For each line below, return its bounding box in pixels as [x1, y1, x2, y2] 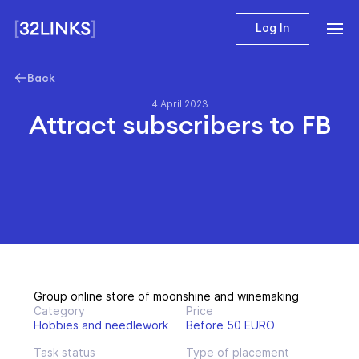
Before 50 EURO [186, 318, 275, 332]
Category [34, 304, 85, 317]
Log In [256, 21, 289, 34]
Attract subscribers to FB [28, 108, 331, 141]
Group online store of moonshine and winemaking [34, 289, 299, 303]
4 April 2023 [151, 98, 208, 110]
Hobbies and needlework [34, 318, 168, 332]
